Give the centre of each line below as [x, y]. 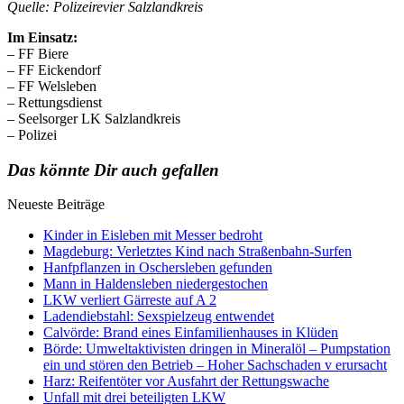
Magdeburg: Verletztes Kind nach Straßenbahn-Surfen [197, 252]
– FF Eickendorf [54, 69]
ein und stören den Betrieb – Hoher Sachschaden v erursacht [215, 365]
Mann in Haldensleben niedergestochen [156, 284]
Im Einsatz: [42, 37]
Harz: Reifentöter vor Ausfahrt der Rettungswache [186, 381]
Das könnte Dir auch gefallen [113, 170]
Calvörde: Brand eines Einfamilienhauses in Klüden [191, 333]
